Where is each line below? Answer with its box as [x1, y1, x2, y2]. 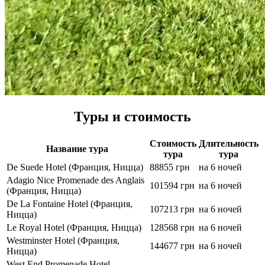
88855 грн [150, 162, 190, 173]
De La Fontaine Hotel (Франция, [7, 199, 132, 209]
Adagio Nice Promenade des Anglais [7, 175, 144, 186]
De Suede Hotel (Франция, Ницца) [7, 162, 143, 173]
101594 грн [150, 180, 195, 191]
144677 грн [150, 241, 195, 251]
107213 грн [150, 204, 195, 215]
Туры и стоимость [74, 109, 191, 125]
